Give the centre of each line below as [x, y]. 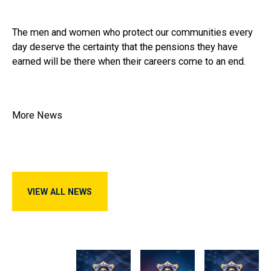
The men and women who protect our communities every [132, 32]
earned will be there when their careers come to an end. [129, 61]
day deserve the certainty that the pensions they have [125, 47]
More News [37, 115]
